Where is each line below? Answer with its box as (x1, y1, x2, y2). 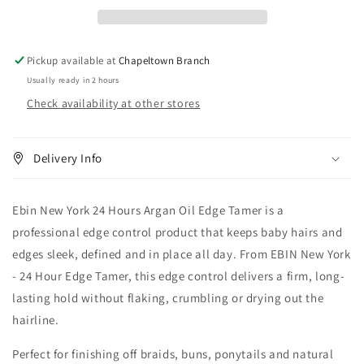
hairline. (12, 312, 59, 328)
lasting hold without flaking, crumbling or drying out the (12, 290, 324, 306)
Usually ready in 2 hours (27, 75, 119, 86)
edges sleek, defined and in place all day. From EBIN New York (12, 246, 351, 262)
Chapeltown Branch (119, 54, 210, 68)
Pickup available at (27, 54, 119, 68)
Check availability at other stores (27, 96, 201, 111)
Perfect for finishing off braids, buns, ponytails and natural (12, 346, 334, 362)
